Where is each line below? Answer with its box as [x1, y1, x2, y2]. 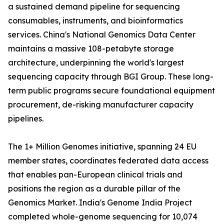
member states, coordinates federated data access [8, 155, 208, 166]
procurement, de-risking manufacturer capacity [8, 99, 193, 110]
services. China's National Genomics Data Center [8, 29, 195, 40]
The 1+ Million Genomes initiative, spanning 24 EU [8, 141, 196, 152]
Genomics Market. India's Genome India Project [8, 197, 192, 208]
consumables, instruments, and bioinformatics [8, 15, 183, 26]
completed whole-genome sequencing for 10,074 [8, 211, 197, 222]
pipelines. [8, 113, 43, 124]
